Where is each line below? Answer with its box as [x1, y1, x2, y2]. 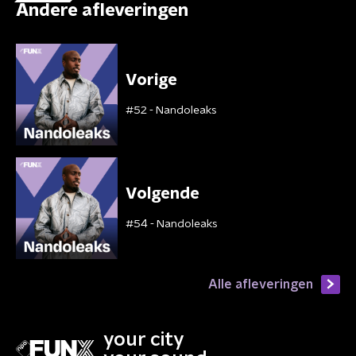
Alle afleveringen [208, 277, 313, 291]
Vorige [126, 72, 177, 88]
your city [103, 330, 184, 350]
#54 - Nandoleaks [126, 219, 218, 230]
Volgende [126, 186, 199, 202]
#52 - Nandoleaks [126, 105, 217, 116]
